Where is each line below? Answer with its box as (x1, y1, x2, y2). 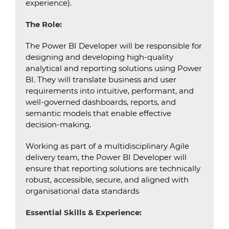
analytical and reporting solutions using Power (26, 63, 202, 73)
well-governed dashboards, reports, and (26, 97, 176, 107)
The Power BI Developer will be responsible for (26, 41, 202, 51)
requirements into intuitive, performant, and (26, 86, 194, 96)
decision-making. (26, 120, 91, 129)
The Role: (26, 19, 62, 29)
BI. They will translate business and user (26, 75, 176, 84)
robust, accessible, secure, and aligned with (26, 175, 189, 185)
